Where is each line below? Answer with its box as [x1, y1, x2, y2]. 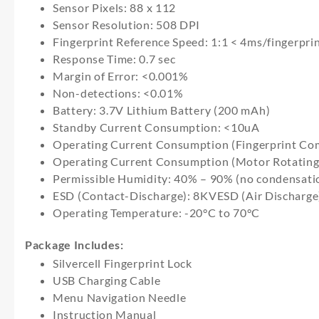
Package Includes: [25, 238, 124, 251]
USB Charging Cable [53, 273, 161, 287]
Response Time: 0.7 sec [53, 51, 176, 66]
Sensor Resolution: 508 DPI [53, 17, 201, 31]
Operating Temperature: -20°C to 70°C [53, 205, 261, 219]
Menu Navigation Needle [53, 291, 187, 304]
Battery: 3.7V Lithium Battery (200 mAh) [53, 103, 271, 117]
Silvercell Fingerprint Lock [53, 256, 192, 270]
